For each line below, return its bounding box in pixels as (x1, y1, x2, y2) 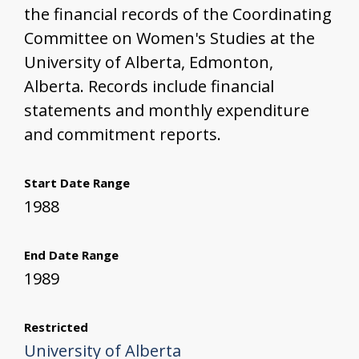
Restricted (24, 319, 88, 336)
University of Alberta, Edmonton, (24, 51, 273, 74)
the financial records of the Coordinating (24, 3, 332, 26)
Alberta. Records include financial (24, 75, 274, 98)
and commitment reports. (24, 123, 221, 146)
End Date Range (24, 247, 119, 264)
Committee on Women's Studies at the (24, 27, 315, 50)
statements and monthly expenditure (24, 99, 309, 122)
